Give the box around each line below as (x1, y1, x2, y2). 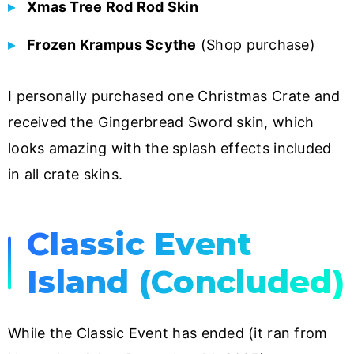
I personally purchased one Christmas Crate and (8, 87, 341, 104)
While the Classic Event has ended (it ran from (8, 324, 328, 341)
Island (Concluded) (27, 262, 345, 301)
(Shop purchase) (196, 36, 315, 53)
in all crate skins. (8, 165, 123, 183)
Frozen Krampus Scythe (27, 36, 197, 53)
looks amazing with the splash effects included (8, 139, 332, 156)
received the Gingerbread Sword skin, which (8, 113, 314, 130)
